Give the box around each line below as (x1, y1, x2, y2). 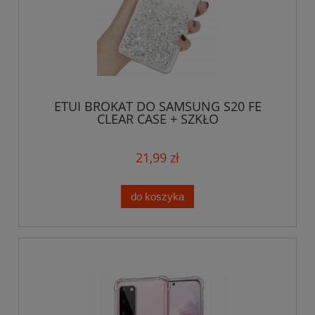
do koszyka (131, 190, 184, 202)
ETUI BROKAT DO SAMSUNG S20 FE (53, 97, 262, 115)
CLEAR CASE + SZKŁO (96, 110, 219, 127)
